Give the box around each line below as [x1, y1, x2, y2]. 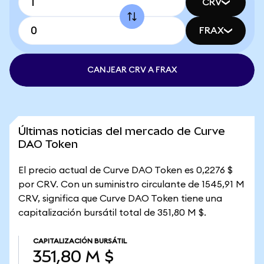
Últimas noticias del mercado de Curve [18, 125, 225, 137]
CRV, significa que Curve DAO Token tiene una [18, 194, 222, 203]
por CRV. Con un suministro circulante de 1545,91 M [18, 180, 245, 189]
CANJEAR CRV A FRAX [87, 66, 177, 74]
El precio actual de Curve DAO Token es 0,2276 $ [18, 166, 233, 175]
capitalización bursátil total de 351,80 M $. [18, 208, 206, 217]
